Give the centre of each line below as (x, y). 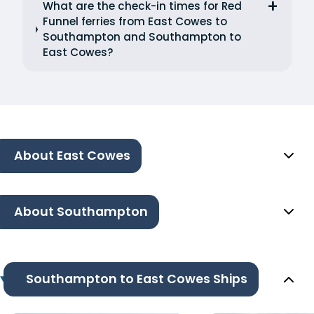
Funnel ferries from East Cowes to (135, 22)
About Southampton (81, 212)
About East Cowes (72, 156)
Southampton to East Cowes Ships (136, 279)
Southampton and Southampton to (142, 37)
